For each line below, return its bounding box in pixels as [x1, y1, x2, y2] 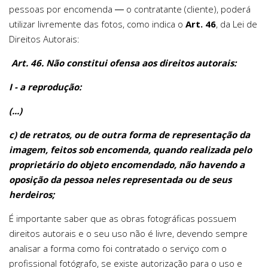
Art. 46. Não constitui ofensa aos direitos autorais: [11, 56, 236, 69]
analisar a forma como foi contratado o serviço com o [9, 242, 227, 254]
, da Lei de [216, 17, 257, 30]
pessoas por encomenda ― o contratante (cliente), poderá [9, 2, 251, 15]
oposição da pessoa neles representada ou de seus [9, 173, 232, 185]
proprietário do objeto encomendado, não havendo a [9, 158, 245, 170]
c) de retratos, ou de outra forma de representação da [9, 128, 250, 141]
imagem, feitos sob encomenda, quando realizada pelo [9, 143, 252, 156]
